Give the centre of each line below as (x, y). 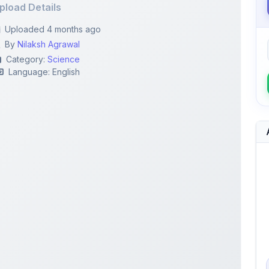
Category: (27, 26)
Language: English (44, 38)
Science (64, 26)
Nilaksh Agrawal (49, 11)
